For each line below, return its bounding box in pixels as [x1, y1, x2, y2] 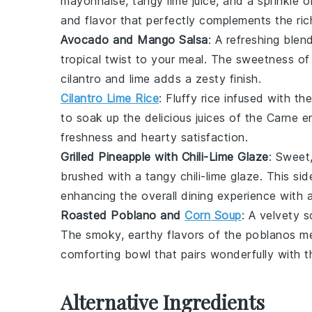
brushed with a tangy [61, 169, 180, 183]
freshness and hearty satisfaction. [61, 130, 248, 144]
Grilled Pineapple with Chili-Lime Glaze [61, 150, 269, 164]
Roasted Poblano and [61, 208, 185, 222]
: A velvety [241, 208, 304, 222]
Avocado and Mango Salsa [61, 33, 208, 47]
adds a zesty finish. [150, 72, 261, 86]
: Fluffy [159, 91, 201, 105]
